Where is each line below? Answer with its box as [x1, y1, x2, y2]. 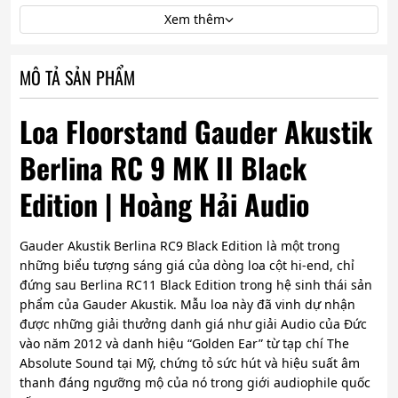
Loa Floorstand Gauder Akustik [20, 110, 372, 153]
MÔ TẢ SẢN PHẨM [20, 64, 135, 92]
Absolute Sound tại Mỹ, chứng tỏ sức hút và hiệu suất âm [20, 354, 360, 372]
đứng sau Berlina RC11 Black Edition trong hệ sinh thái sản [20, 276, 372, 294]
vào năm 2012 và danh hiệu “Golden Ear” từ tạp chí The [20, 335, 349, 353]
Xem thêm [164, 11, 225, 28]
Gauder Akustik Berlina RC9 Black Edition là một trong [20, 237, 340, 255]
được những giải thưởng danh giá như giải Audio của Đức [20, 315, 367, 333]
